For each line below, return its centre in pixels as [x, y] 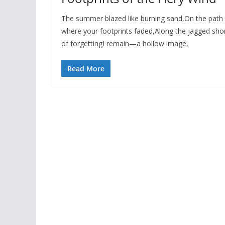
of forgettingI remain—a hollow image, [125, 44]
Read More [86, 69]
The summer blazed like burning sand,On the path [142, 19]
